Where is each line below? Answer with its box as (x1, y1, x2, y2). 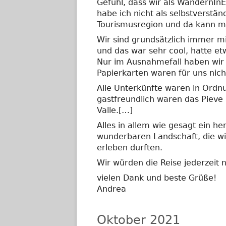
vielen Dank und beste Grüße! (97, 173, 216, 183)
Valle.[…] (97, 105, 133, 115)
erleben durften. (97, 143, 162, 152)
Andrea (97, 184, 126, 194)
